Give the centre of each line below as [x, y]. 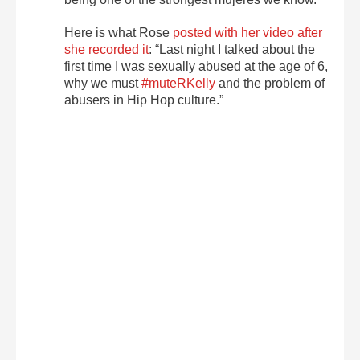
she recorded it [106, 49]
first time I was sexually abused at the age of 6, [196, 66]
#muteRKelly [178, 83]
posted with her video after [247, 33]
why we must [103, 83]
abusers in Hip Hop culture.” [144, 100]
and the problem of [270, 83]
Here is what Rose [119, 33]
